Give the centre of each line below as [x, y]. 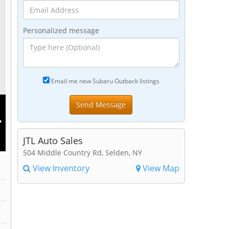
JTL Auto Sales [53, 141]
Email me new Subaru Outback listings [104, 81]
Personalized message [61, 30]
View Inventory [60, 168]
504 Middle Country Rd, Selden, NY [82, 153]
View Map [160, 168]
